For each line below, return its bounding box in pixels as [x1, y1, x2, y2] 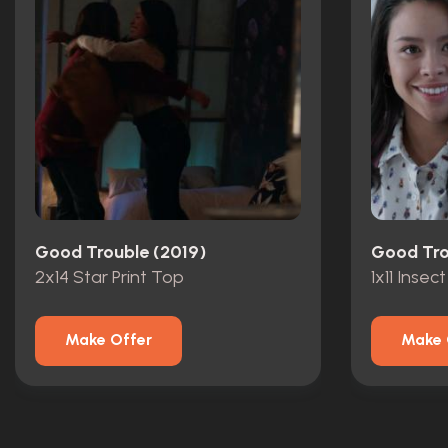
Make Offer [65, 330, 152, 350]
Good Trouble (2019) [35, 241, 206, 264]
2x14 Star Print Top [35, 265, 184, 288]
